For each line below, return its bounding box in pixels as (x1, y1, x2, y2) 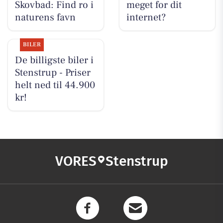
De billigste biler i (14, 53, 94, 67)
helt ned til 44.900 (14, 78, 95, 92)
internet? (126, 10, 166, 24)
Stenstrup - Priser (14, 66, 91, 79)
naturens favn (14, 10, 76, 24)
